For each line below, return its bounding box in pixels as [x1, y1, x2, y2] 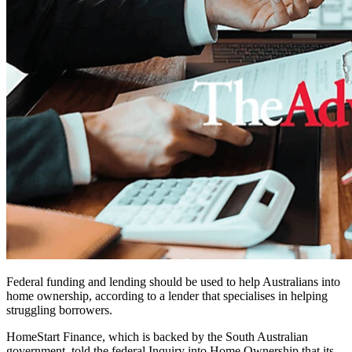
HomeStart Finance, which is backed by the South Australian [6, 330, 308, 344]
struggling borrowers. [6, 303, 112, 317]
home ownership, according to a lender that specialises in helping [6, 289, 328, 303]
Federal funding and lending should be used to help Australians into [6, 275, 340, 289]
